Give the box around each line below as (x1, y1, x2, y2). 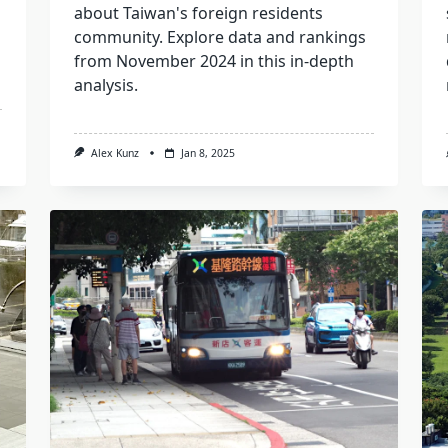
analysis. (73, 74, 138, 97)
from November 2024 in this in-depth (73, 50, 354, 73)
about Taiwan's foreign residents (73, 2, 323, 25)
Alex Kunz (90, 146, 139, 161)
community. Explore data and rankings (73, 26, 366, 49)
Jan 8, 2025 (180, 146, 235, 161)
